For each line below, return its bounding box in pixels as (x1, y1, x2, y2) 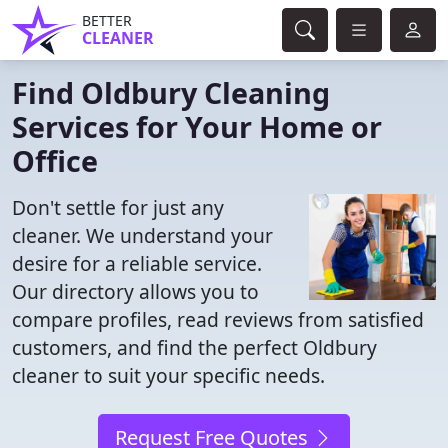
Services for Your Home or (12, 107, 382, 146)
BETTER (82, 11, 132, 30)
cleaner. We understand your (12, 222, 273, 249)
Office (12, 141, 98, 180)
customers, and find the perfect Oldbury (12, 334, 377, 361)
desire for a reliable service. (12, 250, 262, 277)
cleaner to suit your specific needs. (12, 362, 325, 389)
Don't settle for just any (12, 194, 224, 221)
